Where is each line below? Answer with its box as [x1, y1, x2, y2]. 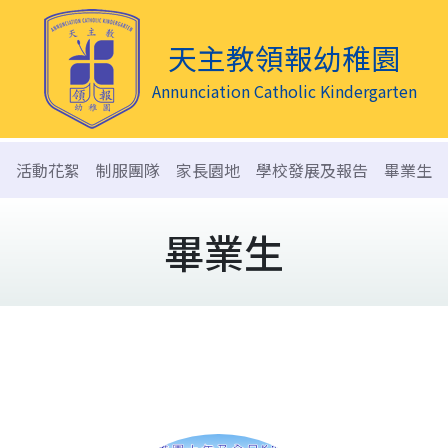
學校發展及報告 [256, 158, 368, 182]
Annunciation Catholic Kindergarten [151, 78, 417, 103]
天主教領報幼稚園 [168, 36, 400, 78]
